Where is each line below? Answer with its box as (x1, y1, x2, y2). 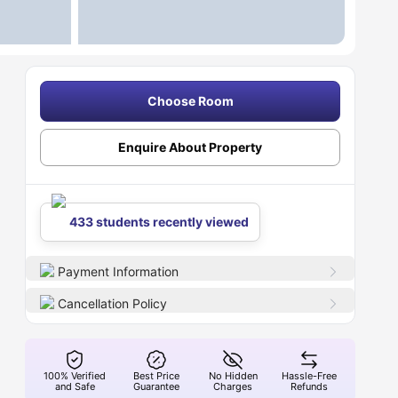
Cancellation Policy (58, 296, 168, 311)
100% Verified (44, 370, 107, 382)
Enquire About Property (118, 139, 263, 155)
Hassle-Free (282, 370, 338, 382)
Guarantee (133, 380, 180, 393)
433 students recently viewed (69, 214, 250, 229)
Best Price (133, 370, 180, 382)
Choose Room (147, 93, 234, 108)
